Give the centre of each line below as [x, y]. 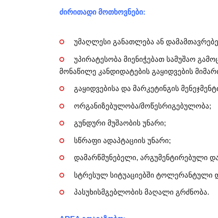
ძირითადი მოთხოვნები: [102, 12]
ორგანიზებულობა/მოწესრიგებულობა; [142, 106]
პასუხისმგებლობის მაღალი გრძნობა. [141, 192]
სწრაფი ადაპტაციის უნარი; [122, 140]
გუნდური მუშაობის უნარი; [120, 123]
